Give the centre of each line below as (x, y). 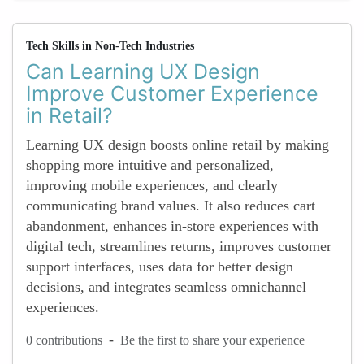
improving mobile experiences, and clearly (152, 185)
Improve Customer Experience (172, 93)
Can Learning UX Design (143, 71)
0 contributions (64, 340)
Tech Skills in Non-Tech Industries (110, 46)
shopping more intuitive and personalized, (150, 165)
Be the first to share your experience (212, 340)
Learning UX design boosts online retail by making (178, 145)
